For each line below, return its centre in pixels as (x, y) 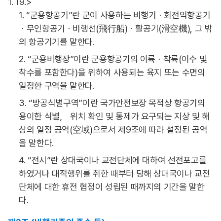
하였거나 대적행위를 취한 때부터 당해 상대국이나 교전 (114, 173)
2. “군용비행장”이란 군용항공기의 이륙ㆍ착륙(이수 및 (113, 59)
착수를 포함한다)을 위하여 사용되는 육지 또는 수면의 (112, 72)
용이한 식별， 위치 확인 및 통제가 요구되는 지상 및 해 (114, 116)
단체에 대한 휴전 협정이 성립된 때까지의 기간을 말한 (112, 187)
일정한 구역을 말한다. (57, 86)
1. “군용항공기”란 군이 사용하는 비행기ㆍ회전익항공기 (115, 15)
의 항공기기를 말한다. (57, 42)
